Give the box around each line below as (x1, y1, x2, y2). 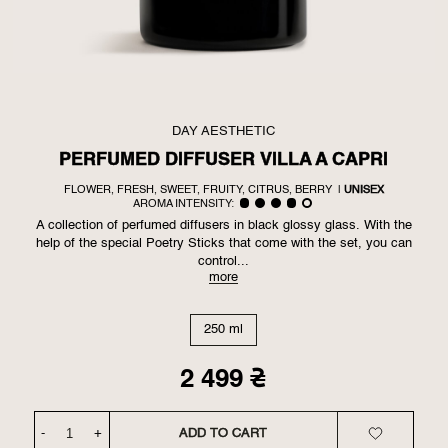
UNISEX (343, 183, 384, 196)
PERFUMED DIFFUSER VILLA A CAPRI (59, 150, 389, 169)
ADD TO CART (179, 426, 268, 440)
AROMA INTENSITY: (133, 198, 235, 211)
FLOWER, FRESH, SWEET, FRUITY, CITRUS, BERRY (63, 183, 332, 196)
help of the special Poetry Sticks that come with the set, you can (35, 237, 412, 251)
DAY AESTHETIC (172, 124, 276, 138)
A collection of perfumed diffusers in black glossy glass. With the (35, 219, 412, 233)
